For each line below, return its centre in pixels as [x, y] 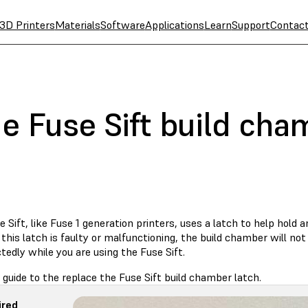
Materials [77, 25]
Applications [174, 25]
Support [251, 25]
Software [122, 25]
